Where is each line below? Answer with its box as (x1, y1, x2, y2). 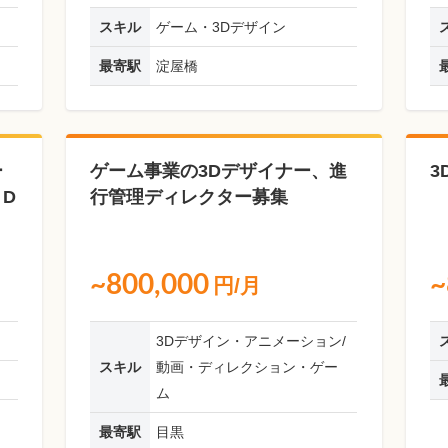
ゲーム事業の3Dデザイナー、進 (90, 161, 348, 181)
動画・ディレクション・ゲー (156, 359, 339, 375)
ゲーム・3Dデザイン (156, 19, 287, 35)
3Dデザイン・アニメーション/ (156, 333, 347, 349)
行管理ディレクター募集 (90, 187, 289, 207)
